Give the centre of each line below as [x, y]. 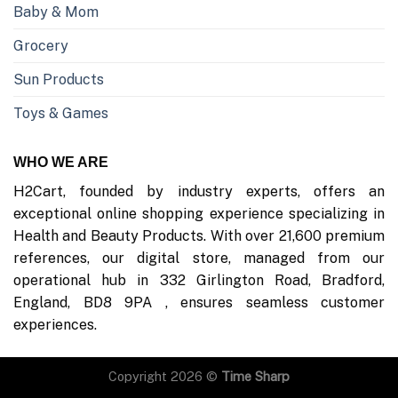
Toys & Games [61, 114]
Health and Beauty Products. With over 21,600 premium [199, 236]
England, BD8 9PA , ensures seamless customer [199, 303]
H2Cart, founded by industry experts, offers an [199, 192]
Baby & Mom [56, 12]
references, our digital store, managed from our [199, 259]
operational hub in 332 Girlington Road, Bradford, [199, 281]
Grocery [41, 46]
